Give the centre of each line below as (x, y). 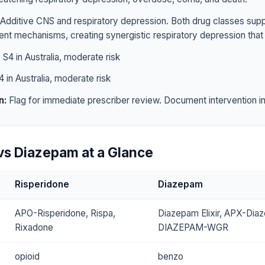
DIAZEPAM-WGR (193, 228)
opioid (27, 257)
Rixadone (34, 228)
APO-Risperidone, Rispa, (65, 214)
